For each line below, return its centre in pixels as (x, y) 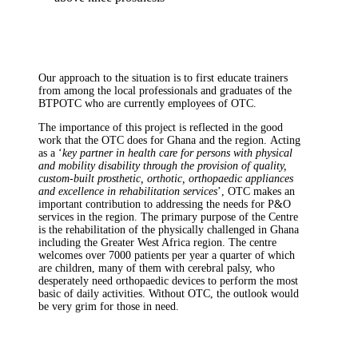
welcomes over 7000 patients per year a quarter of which (167, 255)
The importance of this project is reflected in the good (161, 127)
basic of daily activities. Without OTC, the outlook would (169, 294)
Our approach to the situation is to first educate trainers (163, 78)
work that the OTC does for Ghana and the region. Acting (169, 140)
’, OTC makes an (256, 191)
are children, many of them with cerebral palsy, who (157, 268)
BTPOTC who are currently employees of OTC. (147, 103)
